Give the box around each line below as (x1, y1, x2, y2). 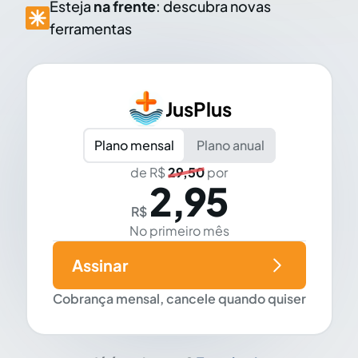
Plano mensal (93, 137, 174, 154)
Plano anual (196, 137, 265, 154)
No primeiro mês (129, 222, 229, 240)
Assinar (71, 255, 128, 276)
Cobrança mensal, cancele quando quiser (52, 290, 306, 308)
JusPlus (165, 97, 232, 121)
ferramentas (49, 19, 132, 38)
